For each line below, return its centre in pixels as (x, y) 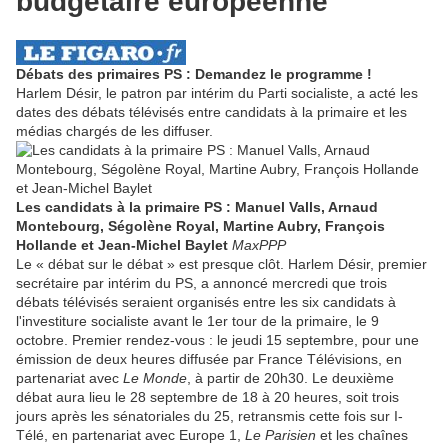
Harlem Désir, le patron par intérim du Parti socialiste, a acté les (217, 93)
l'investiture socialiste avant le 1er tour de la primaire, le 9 (197, 321)
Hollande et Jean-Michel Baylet (122, 245)
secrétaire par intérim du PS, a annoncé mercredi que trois (201, 283)
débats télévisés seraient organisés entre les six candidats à (206, 302)
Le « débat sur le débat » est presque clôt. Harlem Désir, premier (221, 264)
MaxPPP (259, 245)
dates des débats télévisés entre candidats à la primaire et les (211, 112)
